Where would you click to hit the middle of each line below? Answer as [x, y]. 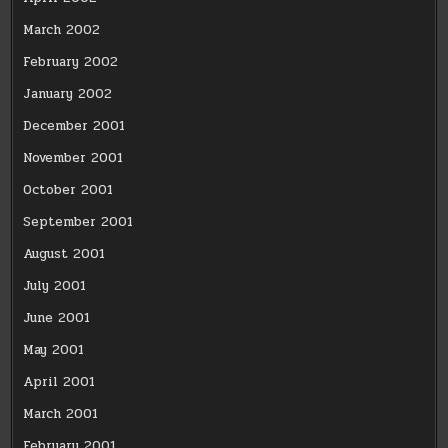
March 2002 [62, 29]
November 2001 [73, 157]
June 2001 [57, 317]
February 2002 [71, 61]
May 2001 [54, 349]
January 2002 [68, 93]
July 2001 [55, 285]
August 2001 [64, 253]
